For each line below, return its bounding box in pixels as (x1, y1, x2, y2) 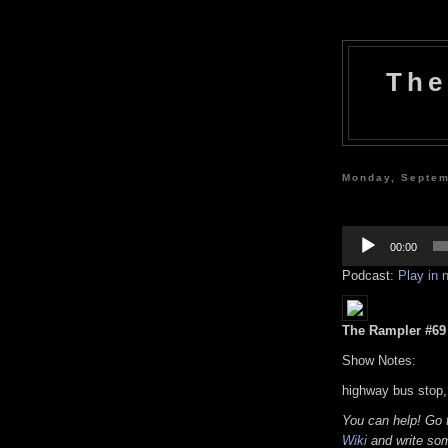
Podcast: (342, 267, 398, 283)
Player (341, 239, 378, 255)
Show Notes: (342, 353, 416, 369)
